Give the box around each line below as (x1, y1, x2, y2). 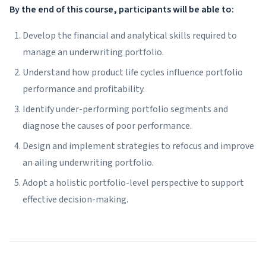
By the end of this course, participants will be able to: (9, 3, 234, 17)
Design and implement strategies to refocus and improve (23, 140, 254, 153)
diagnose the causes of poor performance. (23, 119, 192, 133)
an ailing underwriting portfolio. (23, 156, 154, 170)
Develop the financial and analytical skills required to (23, 29, 237, 43)
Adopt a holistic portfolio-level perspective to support (23, 176, 244, 190)
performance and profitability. (23, 83, 145, 96)
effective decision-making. (23, 193, 128, 207)
